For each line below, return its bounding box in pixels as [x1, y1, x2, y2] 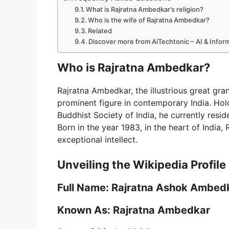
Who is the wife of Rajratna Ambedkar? [88, 16, 210, 25]
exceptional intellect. [57, 134, 138, 145]
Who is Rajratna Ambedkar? [57, 61, 210, 75]
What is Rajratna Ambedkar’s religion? [86, 5, 204, 14]
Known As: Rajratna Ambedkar [57, 204, 210, 217]
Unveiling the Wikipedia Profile [57, 158, 226, 172]
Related [88, 27, 112, 35]
